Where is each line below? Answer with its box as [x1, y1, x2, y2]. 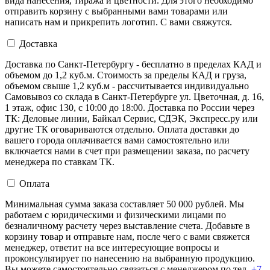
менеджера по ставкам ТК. [5, 156, 115, 167]
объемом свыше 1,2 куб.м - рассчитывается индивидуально [5, 80, 249, 91]
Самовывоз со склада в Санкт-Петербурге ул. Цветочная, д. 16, [5, 91, 264, 102]
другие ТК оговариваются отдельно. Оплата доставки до [5, 124, 239, 134]
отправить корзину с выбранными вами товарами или [5, 5, 228, 16]
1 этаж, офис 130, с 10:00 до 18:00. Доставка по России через [5, 102, 254, 113]
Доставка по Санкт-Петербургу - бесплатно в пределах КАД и [5, 58, 262, 69]
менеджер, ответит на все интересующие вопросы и [5, 242, 219, 253]
